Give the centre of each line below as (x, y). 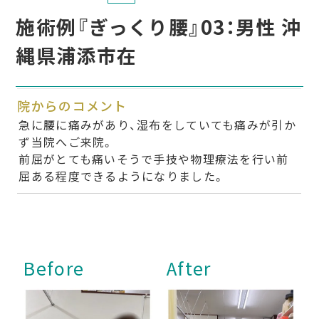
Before (54, 267)
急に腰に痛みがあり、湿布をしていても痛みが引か (157, 124)
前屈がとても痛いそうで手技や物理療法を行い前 (154, 158)
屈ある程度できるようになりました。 (122, 176)
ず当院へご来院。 (67, 141)
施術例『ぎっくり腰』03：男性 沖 (159, 27)
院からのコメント (72, 105)
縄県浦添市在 (77, 56)
